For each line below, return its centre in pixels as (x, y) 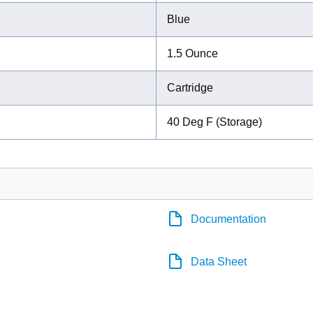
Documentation (228, 219)
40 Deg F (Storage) (214, 122)
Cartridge (190, 87)
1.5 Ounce (192, 53)
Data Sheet (219, 261)
